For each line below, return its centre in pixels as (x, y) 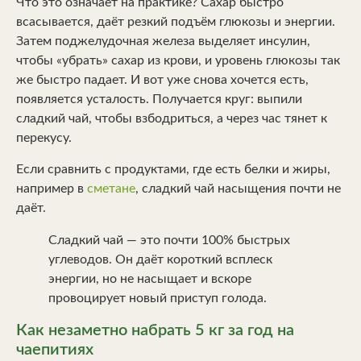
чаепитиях (55, 349)
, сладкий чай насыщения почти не (238, 188)
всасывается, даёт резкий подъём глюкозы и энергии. (176, 22)
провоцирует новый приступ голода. (158, 298)
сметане (111, 188)
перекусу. (44, 138)
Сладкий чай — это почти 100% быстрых (169, 240)
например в (52, 188)
